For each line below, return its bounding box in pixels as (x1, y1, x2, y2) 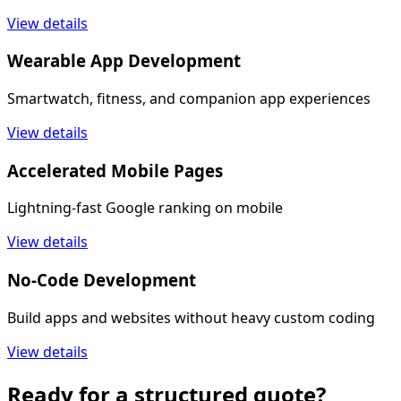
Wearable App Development (7, 49, 241, 73)
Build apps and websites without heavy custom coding (7, 307, 375, 328)
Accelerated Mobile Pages (7, 158, 223, 182)
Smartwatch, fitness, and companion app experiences (7, 89, 371, 109)
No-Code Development (7, 269, 196, 292)
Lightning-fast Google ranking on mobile (7, 198, 283, 218)
